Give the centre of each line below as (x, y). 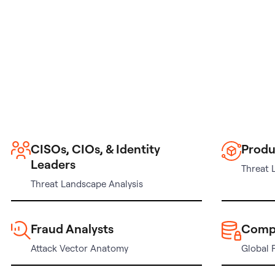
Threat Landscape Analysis (87, 184)
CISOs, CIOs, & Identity (95, 149)
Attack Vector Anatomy (79, 248)
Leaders (53, 164)
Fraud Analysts (72, 228)
